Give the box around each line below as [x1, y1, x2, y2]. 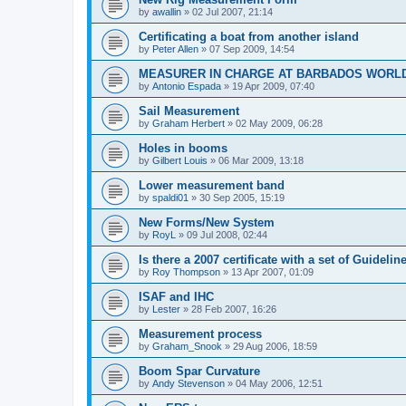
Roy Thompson [152, 266, 220, 277]
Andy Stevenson [152, 378, 225, 389]
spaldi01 [152, 192, 188, 203]
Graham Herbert [152, 118, 225, 129]
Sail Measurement [139, 104, 239, 118]
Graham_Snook [152, 341, 222, 352]
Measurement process [139, 327, 262, 341]
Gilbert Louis [152, 155, 208, 166]
